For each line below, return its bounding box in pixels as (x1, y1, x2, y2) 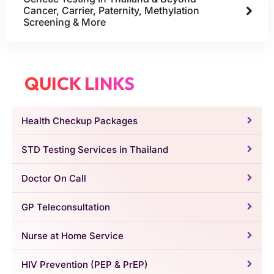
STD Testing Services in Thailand (21, 143, 168, 155)
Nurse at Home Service (21, 229, 124, 242)
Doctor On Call (21, 172, 86, 184)
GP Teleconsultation (21, 201, 110, 213)
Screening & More (23, 16, 106, 29)
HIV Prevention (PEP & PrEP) (21, 258, 148, 270)
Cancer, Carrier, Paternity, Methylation (23, 4, 199, 17)
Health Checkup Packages (21, 114, 138, 127)
